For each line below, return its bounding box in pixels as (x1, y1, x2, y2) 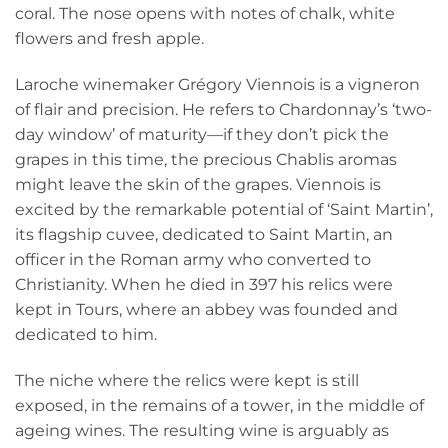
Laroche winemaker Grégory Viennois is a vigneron (15, 74, 420, 95)
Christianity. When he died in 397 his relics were (15, 274, 393, 295)
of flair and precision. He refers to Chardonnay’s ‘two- (15, 99, 432, 120)
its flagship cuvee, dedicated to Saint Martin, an (15, 224, 393, 245)
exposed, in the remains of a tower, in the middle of (15, 395, 424, 416)
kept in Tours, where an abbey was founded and (15, 299, 398, 320)
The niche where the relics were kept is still (15, 370, 359, 391)
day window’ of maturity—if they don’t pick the (15, 124, 389, 145)
